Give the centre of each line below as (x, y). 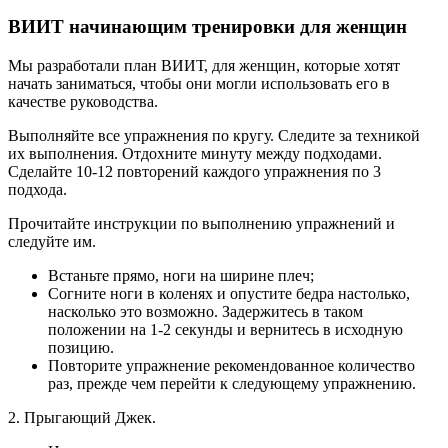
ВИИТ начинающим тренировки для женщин (207, 27)
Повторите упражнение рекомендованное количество (231, 366)
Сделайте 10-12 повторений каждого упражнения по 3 (194, 172)
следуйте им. (52, 242)
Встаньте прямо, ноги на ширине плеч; (181, 276)
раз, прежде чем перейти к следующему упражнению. (232, 384)
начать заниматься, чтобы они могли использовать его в (199, 84)
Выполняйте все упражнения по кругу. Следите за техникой (214, 136)
